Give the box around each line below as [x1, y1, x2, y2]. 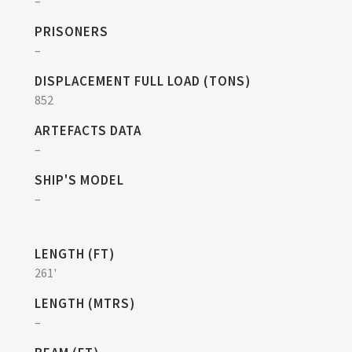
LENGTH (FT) [35, 245, 115, 262]
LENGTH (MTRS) [35, 295, 135, 312]
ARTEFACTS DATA [35, 122, 141, 139]
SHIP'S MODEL [35, 171, 124, 189]
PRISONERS [35, 23, 108, 40]
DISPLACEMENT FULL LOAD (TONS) [35, 72, 251, 90]
